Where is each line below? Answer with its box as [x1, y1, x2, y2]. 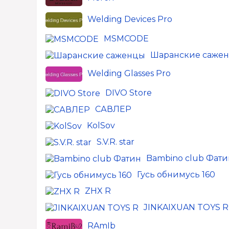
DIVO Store [105, 88, 152, 98]
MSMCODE [104, 34, 149, 43]
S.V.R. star [97, 137, 134, 147]
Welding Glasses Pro [87, 68, 171, 79]
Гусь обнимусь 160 [137, 170, 215, 179]
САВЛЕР [95, 104, 131, 114]
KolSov [87, 121, 115, 130]
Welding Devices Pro [87, 14, 172, 25]
